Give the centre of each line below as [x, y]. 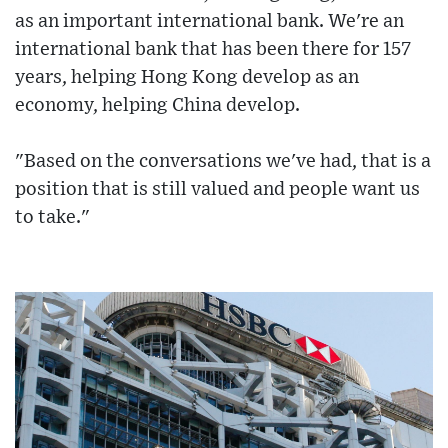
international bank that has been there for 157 [213, 50]
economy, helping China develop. [157, 106]
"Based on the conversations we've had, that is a [223, 162]
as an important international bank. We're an [209, 22]
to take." [52, 218]
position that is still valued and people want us [217, 190]
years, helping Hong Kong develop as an [187, 78]
